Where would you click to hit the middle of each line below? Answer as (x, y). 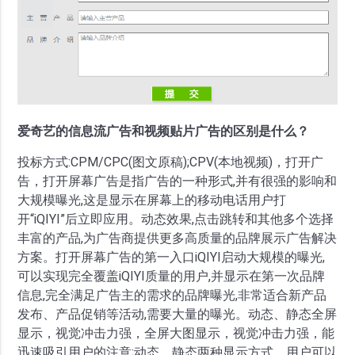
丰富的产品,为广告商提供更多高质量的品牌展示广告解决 (177, 239)
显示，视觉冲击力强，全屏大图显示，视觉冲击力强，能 (176, 334)
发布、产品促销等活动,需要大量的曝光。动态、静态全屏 (177, 315)
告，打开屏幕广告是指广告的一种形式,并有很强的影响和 (177, 181)
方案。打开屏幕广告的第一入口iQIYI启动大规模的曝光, (172, 258)
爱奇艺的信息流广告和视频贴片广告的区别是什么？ (164, 132)
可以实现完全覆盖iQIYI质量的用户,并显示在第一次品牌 (172, 277)
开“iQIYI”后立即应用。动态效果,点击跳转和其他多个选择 (176, 219)
